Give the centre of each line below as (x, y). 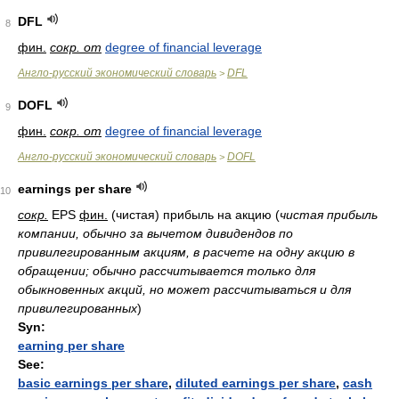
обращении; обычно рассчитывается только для (167, 271)
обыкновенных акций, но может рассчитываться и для (184, 289)
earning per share (71, 346)
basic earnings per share (93, 383)
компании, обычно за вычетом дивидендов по (155, 233)
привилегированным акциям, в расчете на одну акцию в (186, 252)
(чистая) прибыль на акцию (191, 215)
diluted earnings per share (256, 383)
